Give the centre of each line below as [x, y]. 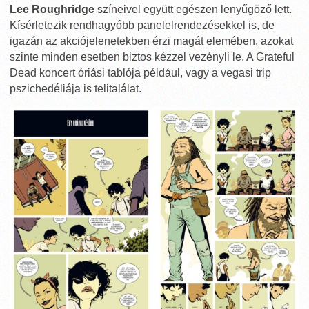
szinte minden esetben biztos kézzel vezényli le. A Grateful [152, 57]
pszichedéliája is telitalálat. [76, 89]
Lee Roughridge [52, 10]
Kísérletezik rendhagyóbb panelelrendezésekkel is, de [142, 26]
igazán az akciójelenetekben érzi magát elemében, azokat [151, 41]
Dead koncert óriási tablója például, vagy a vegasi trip [140, 73]
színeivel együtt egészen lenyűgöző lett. [193, 10]
